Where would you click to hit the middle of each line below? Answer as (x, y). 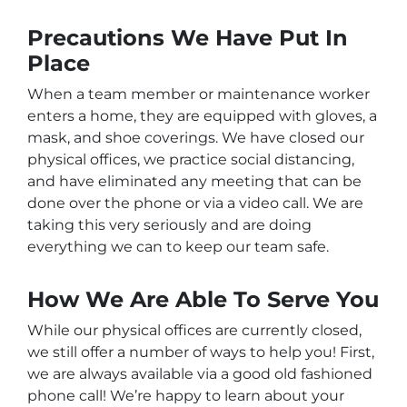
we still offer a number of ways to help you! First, (201, 352)
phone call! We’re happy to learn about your (186, 396)
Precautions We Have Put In (188, 38)
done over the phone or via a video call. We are (195, 203)
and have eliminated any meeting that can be (194, 182)
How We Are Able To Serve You (203, 300)
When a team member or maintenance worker (199, 94)
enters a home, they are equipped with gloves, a (202, 116)
